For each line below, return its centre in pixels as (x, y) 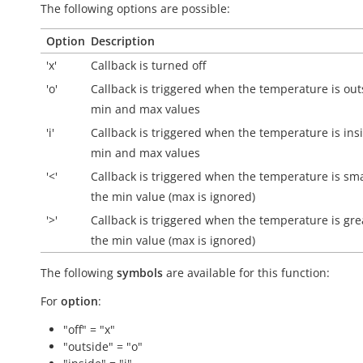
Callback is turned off (148, 65)
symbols (140, 273)
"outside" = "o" (103, 346)
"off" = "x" (89, 329)
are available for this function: (246, 273)
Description (123, 41)
